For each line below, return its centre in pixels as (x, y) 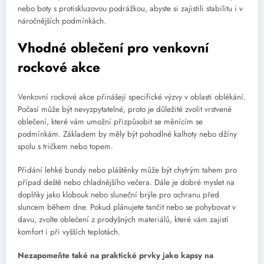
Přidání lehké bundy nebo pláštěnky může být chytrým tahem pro (127, 170)
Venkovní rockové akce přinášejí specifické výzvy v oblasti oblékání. (132, 97)
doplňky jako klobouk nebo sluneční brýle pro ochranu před (118, 195)
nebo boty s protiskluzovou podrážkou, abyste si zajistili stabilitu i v (130, 9)
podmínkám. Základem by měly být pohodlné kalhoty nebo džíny (127, 134)
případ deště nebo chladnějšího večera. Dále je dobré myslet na (126, 183)
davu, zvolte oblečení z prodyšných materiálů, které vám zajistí (123, 220)
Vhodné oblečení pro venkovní (113, 48)
